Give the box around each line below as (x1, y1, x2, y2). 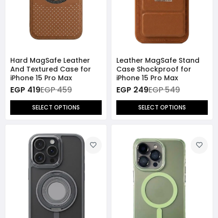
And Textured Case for (10, 64, 91, 74)
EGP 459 (40, 84, 72, 95)
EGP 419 (10, 84, 40, 95)
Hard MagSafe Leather (10, 55, 90, 65)
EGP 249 (116, 84, 148, 95)
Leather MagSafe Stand (116, 55, 200, 65)
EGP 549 (148, 84, 180, 95)
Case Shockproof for (116, 64, 191, 74)
